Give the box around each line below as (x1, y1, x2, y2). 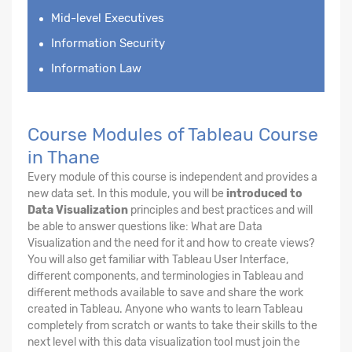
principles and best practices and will (128, 203, 313, 217)
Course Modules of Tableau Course (27, 123, 318, 145)
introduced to (226, 186, 302, 200)
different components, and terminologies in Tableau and (27, 269, 303, 283)
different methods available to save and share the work (27, 285, 303, 299)
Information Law (51, 60, 141, 75)
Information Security (51, 35, 165, 50)
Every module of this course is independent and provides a (27, 170, 317, 184)
